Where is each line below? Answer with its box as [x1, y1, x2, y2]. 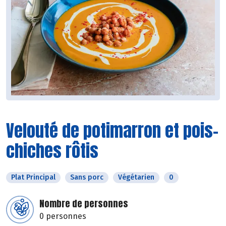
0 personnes [39, 211, 86, 221]
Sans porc [70, 173, 103, 182]
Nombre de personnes [39, 197, 128, 211]
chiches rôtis [6, 138, 98, 164]
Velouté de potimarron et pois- [6, 118, 218, 144]
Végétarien [118, 173, 154, 182]
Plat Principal [11, 173, 55, 182]
